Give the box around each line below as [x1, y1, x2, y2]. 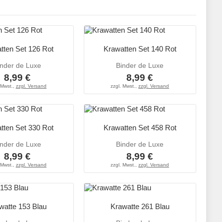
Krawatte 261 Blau [110, 202, 169, 211]
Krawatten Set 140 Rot [103, 45, 176, 54]
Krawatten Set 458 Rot [103, 123, 176, 132]
